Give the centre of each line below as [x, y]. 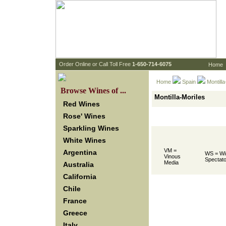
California [80, 177]
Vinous [172, 156]
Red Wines [81, 104]
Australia [78, 164]
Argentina [80, 152]
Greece [75, 213]
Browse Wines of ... [93, 91]
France [75, 201]
